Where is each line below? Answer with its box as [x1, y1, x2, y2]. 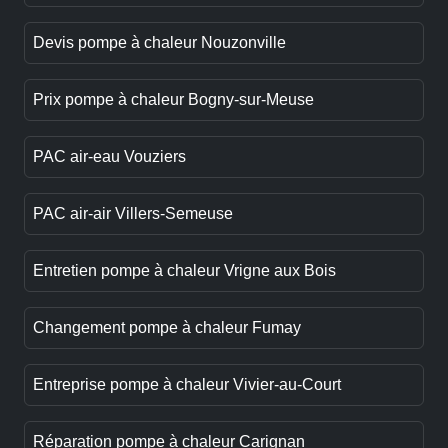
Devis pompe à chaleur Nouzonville [33, 34, 286, 52]
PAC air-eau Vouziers [33, 148, 186, 166]
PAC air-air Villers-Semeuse [33, 205, 233, 223]
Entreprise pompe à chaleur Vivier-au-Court [33, 376, 341, 394]
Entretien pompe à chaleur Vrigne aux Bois [33, 262, 336, 280]
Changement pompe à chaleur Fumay [33, 319, 301, 337]
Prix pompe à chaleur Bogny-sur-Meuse [33, 91, 314, 109]
